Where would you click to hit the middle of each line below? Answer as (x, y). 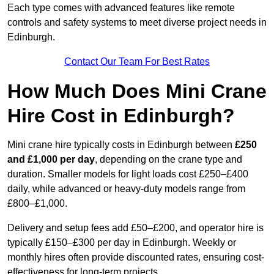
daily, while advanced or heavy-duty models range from (126, 189)
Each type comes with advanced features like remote (121, 8)
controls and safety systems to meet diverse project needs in (137, 23)
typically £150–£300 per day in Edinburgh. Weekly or (122, 243)
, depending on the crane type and (168, 160)
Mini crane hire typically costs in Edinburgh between (121, 145)
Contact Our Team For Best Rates (137, 62)
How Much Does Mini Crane (137, 91)
